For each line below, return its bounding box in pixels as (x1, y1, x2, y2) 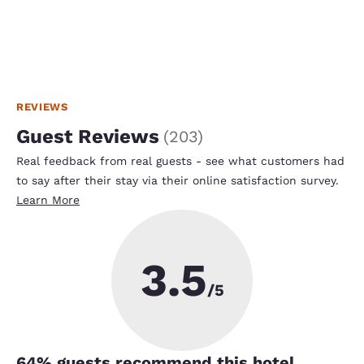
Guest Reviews (16, 124, 159, 148)
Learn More (16, 193, 80, 206)
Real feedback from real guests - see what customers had (16, 154, 344, 167)
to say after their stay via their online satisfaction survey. (16, 173, 339, 187)
